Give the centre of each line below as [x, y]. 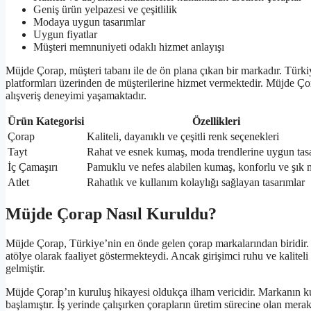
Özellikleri [216, 121]
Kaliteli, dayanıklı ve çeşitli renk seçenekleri [183, 137]
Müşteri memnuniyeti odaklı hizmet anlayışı [129, 47]
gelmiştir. [25, 269]
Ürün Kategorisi [46, 121]
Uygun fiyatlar [65, 35]
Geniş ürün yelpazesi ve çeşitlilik [105, 10]
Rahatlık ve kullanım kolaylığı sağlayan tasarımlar [196, 183]
